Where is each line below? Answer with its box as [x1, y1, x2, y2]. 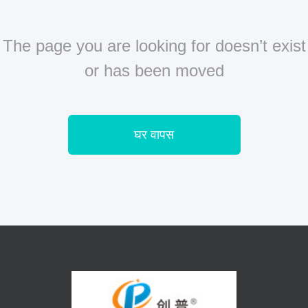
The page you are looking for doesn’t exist [2, 36, 306, 55]
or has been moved [84, 61, 224, 80]
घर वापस [134, 128, 174, 142]
